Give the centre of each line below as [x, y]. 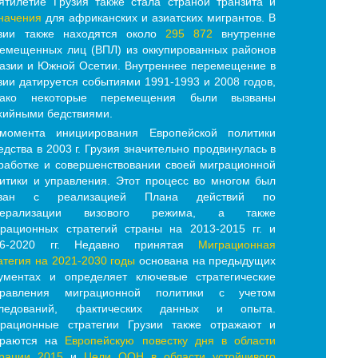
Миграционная [237, 245]
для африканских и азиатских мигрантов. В [159, 18]
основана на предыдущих [206, 261]
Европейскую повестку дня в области [171, 341]
